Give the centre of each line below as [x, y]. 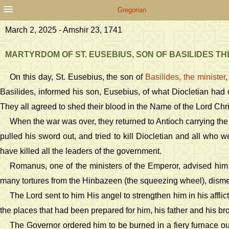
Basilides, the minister [185, 77]
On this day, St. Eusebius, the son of [77, 77]
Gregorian [132, 10]
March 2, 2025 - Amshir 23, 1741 [64, 30]
